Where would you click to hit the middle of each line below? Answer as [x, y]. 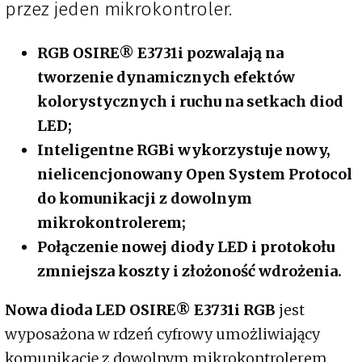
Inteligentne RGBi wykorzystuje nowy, [184, 150]
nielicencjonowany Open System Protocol [195, 175]
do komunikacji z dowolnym [145, 199]
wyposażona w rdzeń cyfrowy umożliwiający [162, 335]
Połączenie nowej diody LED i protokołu [186, 247]
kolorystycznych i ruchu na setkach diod [190, 102]
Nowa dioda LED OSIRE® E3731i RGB [142, 310]
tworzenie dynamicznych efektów [166, 78]
